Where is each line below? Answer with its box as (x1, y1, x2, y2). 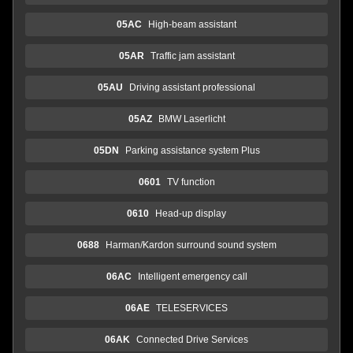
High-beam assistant (148, 18, 236, 30)
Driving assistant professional (129, 81, 255, 93)
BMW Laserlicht (158, 113, 225, 124)
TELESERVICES (156, 302, 228, 314)
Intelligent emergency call (137, 270, 247, 282)
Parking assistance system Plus (124, 144, 260, 156)
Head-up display (155, 207, 226, 219)
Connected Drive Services (136, 333, 248, 345)
